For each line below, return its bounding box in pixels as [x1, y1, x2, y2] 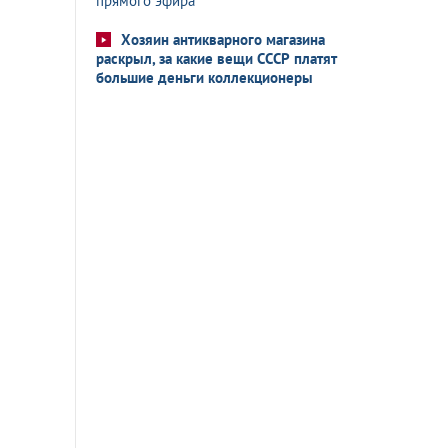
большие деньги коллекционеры [96, 68, 313, 87]
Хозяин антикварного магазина [121, 30, 325, 49]
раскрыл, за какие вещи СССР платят [96, 49, 337, 68]
